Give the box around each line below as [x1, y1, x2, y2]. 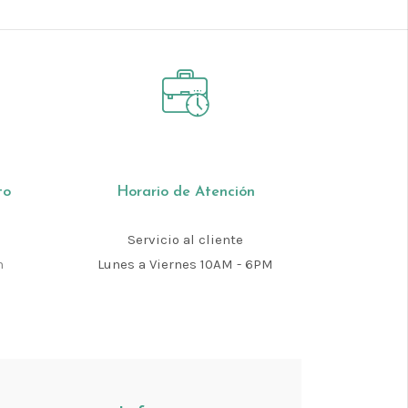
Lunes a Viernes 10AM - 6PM [97, 256, 273, 272]
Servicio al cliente [127, 231, 243, 248]
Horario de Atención [116, 185, 255, 199]
